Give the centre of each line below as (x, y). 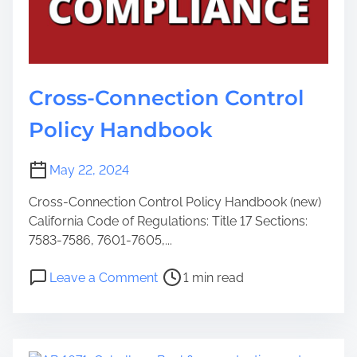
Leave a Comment (104, 278)
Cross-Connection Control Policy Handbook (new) (175, 202)
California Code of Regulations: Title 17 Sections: (168, 222)
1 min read (214, 278)
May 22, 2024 (89, 171)
